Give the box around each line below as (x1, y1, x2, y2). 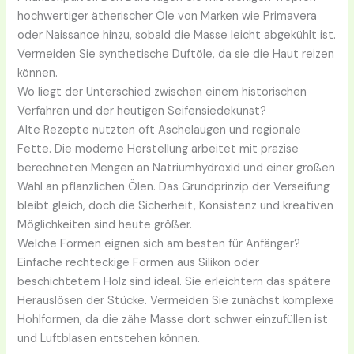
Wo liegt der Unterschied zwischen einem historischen (17, 84, 307, 100)
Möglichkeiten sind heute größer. (17, 217, 193, 232)
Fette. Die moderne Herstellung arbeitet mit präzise (17, 141, 299, 156)
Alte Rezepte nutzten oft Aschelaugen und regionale (17, 122, 302, 137)
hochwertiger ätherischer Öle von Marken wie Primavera (17, 8, 318, 24)
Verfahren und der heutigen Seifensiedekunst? (17, 103, 267, 119)
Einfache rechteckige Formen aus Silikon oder (17, 254, 260, 270)
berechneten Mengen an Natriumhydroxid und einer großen (17, 160, 336, 175)
